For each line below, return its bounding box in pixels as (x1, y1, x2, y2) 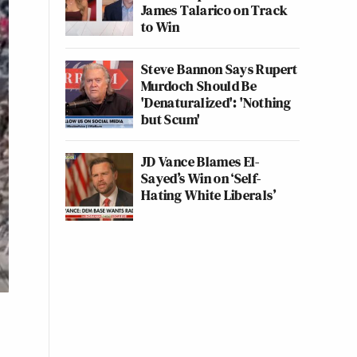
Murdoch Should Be (141, 76, 257, 96)
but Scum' (141, 109, 201, 129)
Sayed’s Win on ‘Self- (141, 168, 261, 188)
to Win (141, 17, 180, 37)
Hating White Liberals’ (141, 185, 276, 205)
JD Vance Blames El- (141, 151, 260, 171)
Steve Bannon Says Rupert (141, 59, 298, 79)
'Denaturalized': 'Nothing (141, 92, 291, 112)
